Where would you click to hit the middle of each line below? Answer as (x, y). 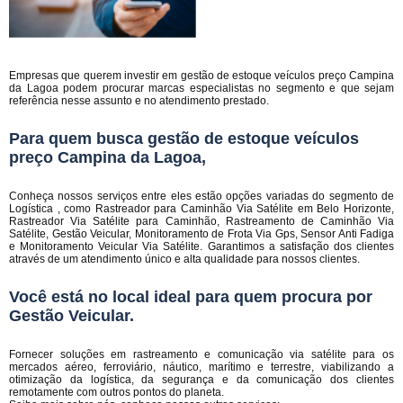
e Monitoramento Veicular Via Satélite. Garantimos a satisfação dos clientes (201, 246)
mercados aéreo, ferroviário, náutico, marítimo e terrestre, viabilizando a (201, 367)
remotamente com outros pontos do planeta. (116, 392)
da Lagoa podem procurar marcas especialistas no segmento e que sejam (201, 88)
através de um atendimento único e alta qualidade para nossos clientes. (184, 259)
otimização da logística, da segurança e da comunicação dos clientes (201, 380)
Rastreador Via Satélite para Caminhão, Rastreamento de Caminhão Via (201, 221)
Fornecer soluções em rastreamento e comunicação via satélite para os (201, 354)
